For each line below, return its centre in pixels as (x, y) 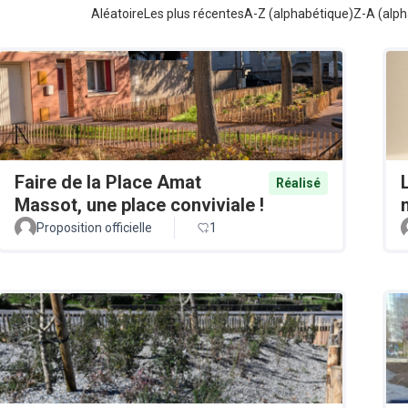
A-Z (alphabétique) (299, 14)
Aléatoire (117, 14)
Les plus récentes (194, 14)
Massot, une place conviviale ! (139, 205)
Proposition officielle (94, 228)
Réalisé (298, 184)
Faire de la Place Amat (108, 183)
